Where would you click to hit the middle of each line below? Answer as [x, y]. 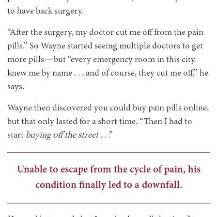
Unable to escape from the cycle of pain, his [108, 170]
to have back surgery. [46, 11]
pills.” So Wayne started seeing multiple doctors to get [105, 46]
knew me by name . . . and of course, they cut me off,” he [108, 73]
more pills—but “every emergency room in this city [101, 60]
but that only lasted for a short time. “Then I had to [100, 122]
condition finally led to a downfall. [108, 185]
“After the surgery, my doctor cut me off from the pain [105, 33]
